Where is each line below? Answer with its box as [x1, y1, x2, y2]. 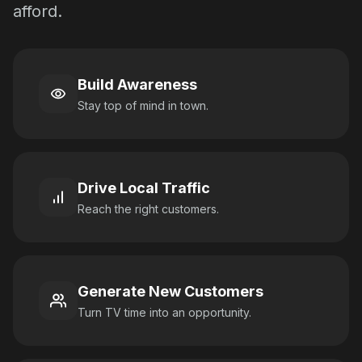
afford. [13, 2, 62, 22]
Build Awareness [78, 76, 197, 94]
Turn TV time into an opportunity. [78, 305, 251, 320]
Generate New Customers [78, 283, 263, 301]
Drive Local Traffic [78, 179, 210, 197]
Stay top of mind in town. [78, 99, 208, 113]
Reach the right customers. [78, 202, 219, 217]
